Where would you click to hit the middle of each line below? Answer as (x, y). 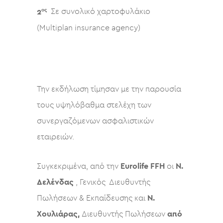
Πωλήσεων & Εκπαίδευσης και (92, 198)
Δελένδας (56, 182)
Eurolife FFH (143, 166)
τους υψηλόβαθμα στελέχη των (94, 105)
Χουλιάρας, (59, 214)
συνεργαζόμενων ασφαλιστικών (95, 121)
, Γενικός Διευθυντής (114, 182)
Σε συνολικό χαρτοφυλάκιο (101, 12)
